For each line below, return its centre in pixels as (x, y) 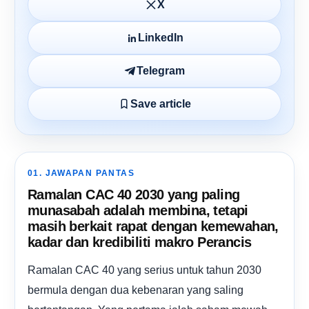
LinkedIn (161, 38)
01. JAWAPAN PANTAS (81, 173)
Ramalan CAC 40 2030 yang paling (134, 195)
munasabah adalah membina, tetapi (138, 210)
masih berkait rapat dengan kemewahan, (153, 226)
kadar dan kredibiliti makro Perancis (140, 242)
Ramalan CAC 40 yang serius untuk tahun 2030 (144, 270)
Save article (161, 104)
